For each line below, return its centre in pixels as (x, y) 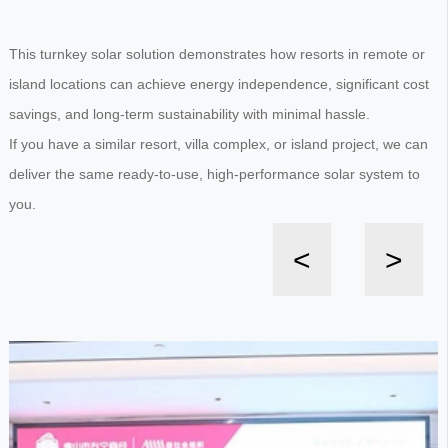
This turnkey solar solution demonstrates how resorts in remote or (216, 53)
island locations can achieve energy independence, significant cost (218, 83)
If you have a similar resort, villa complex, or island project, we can (218, 143)
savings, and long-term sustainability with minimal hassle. (189, 113)
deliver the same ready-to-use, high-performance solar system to (214, 173)
